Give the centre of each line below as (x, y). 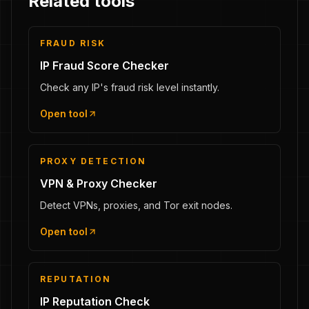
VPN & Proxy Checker (99, 183)
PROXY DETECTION (93, 161)
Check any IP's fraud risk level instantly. (130, 87)
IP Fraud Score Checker (104, 66)
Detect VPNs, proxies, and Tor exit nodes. (136, 205)
